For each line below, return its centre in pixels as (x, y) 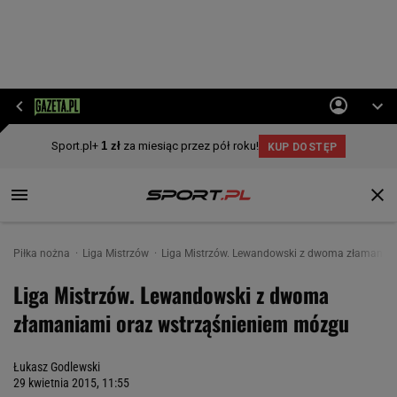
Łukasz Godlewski (57, 367)
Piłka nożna (43, 253)
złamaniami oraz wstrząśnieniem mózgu (181, 323)
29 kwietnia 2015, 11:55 (71, 383)
